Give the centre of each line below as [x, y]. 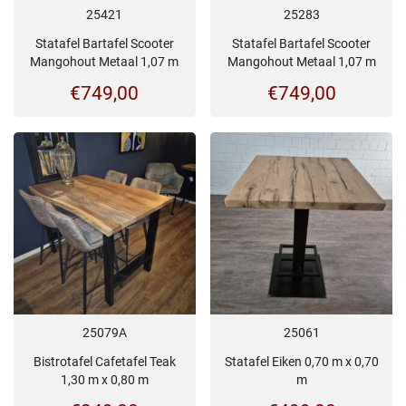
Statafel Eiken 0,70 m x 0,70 [301, 361]
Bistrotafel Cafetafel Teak [104, 361]
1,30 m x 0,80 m [104, 379]
